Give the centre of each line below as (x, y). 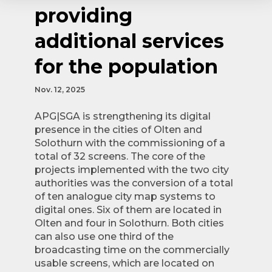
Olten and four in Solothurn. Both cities (129, 223)
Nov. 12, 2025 (59, 90)
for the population (126, 66)
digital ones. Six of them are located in (128, 210)
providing (83, 15)
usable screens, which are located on (124, 263)
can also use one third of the (104, 236)
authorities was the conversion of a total (134, 183)
